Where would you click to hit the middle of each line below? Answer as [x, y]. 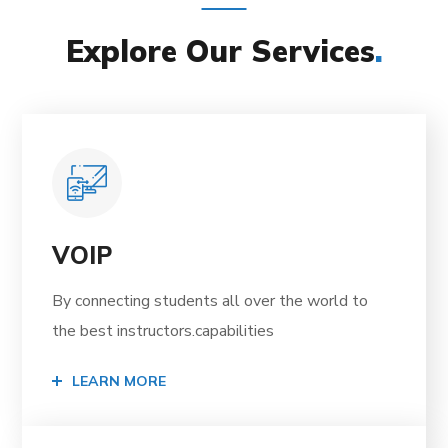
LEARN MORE [119, 381]
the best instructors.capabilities [163, 331]
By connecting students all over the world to [210, 301]
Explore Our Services [220, 51]
